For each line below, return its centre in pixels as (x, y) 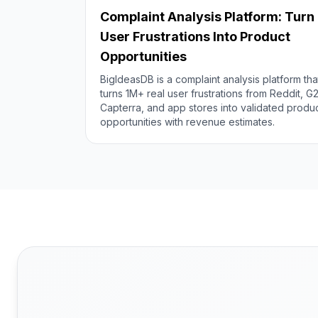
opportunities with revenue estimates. (187, 122)
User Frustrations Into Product (195, 37)
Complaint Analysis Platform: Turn (207, 17)
